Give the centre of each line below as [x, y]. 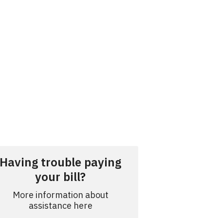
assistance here [60, 206]
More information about [60, 195]
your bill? [60, 177]
